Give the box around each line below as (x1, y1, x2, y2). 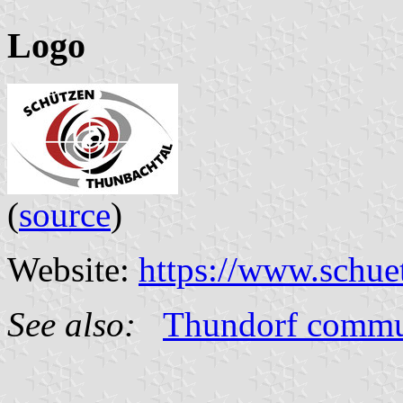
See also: (7, 304, 136, 344)
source (19, 194, 111, 234)
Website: (7, 249, 139, 289)
